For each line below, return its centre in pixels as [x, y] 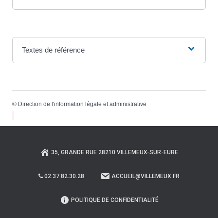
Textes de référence [53, 50]
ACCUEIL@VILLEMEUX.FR [145, 176]
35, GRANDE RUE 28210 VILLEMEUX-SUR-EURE [115, 153]
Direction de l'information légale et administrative [82, 104]
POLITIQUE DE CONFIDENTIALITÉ [115, 200]
